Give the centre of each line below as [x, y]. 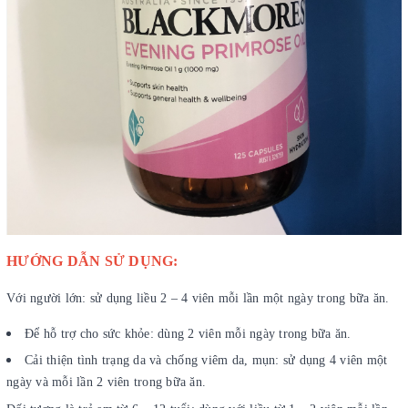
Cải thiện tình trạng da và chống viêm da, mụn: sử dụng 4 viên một [206, 361]
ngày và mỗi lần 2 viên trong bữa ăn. [106, 382]
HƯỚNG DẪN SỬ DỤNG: [92, 260]
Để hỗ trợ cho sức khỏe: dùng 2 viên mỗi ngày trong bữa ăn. [188, 333]
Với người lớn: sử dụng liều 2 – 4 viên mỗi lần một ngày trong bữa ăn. [198, 298]
